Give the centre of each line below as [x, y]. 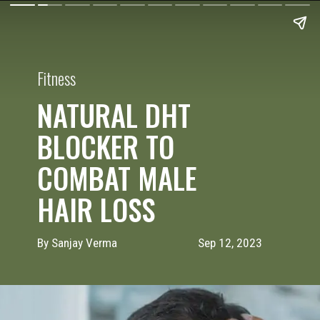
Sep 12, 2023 [230, 243]
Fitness [57, 79]
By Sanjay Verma [77, 243]
